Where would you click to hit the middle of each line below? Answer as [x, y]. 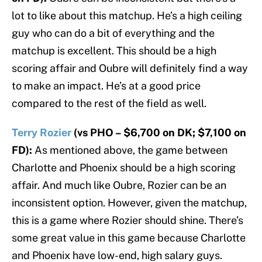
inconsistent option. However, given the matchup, [129, 203]
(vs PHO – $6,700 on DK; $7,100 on [159, 133]
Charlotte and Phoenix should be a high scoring [124, 168]
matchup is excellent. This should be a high [114, 51]
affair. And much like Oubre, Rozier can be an [119, 185]
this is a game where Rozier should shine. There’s [127, 220]
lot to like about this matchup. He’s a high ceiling [127, 16]
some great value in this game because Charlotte [129, 238]
